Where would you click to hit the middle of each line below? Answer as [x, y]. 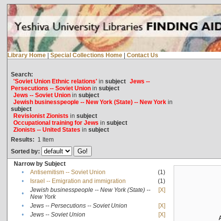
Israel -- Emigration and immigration [78, 181]
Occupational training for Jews [56, 123]
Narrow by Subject [39, 164]
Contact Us [142, 55]
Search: [22, 74]
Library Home [26, 55]
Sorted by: [26, 151]
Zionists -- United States [47, 129]
